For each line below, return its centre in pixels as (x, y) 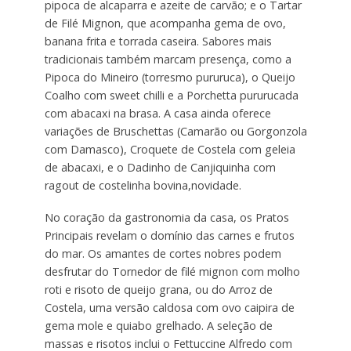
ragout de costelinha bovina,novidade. (143, 186)
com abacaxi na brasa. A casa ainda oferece (157, 114)
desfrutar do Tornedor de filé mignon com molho (172, 271)
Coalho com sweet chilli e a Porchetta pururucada (171, 96)
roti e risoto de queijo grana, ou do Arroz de (158, 289)
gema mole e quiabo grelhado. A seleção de (158, 325)
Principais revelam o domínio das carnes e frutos (169, 235)
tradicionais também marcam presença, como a (168, 60)
